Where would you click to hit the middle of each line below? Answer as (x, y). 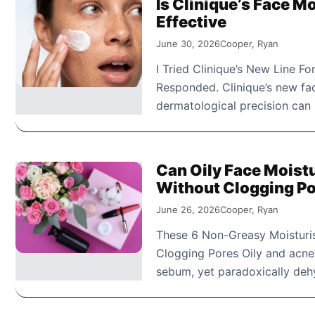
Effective (191, 21)
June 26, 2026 (188, 209)
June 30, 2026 (188, 43)
